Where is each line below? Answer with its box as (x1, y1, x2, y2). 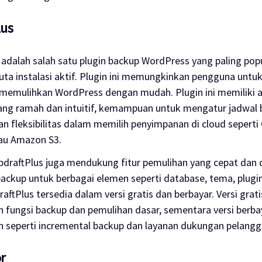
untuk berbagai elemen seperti (28, 171, 164, 185)
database (163, 171, 205, 185)
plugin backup (79, 53, 142, 67)
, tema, (204, 171, 237, 185)
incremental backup (38, 218, 126, 232)
